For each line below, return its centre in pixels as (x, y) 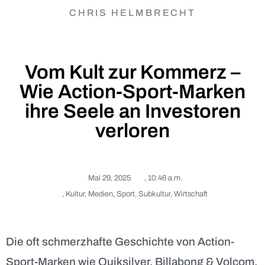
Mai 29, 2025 (109, 178)
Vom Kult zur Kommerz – (132, 72)
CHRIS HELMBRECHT (132, 13)
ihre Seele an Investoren (132, 112)
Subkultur (154, 194)
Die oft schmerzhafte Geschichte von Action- (120, 242)
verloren (132, 131)
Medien (101, 194)
